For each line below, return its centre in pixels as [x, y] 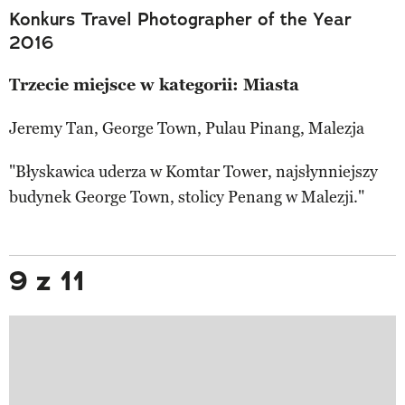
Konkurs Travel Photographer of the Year [180, 19]
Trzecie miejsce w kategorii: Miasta [154, 85]
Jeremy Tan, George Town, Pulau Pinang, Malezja [187, 128]
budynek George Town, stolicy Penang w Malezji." [187, 197]
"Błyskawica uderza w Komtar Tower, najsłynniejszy [193, 171]
